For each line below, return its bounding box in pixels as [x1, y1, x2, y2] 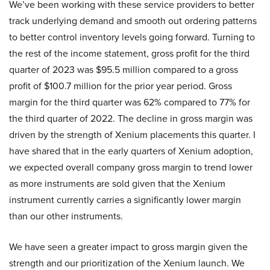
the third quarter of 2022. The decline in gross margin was [9, 111, 253, 126]
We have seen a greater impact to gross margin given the [9, 240, 248, 254]
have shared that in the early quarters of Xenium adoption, [9, 144, 253, 159]
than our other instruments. [9, 209, 123, 224]
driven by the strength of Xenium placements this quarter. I [9, 128, 256, 142]
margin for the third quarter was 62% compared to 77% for [9, 95, 250, 110]
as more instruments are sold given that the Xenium [9, 177, 225, 191]
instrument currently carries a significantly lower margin [9, 193, 241, 207]
